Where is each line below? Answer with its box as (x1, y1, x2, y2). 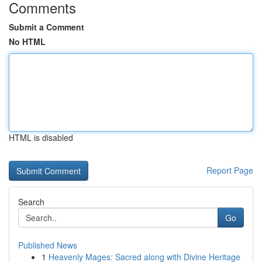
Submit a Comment (9, 21, 84, 33)
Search (18, 196, 44, 208)
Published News (18, 239, 77, 251)
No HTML (9, 36, 46, 47)
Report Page (206, 164, 253, 176)
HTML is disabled (9, 132, 73, 143)
